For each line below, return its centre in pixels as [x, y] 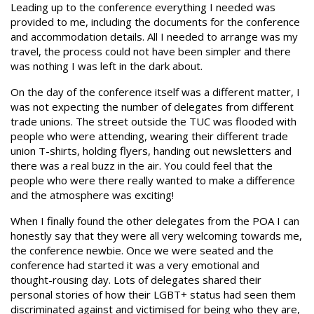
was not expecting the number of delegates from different [152, 107]
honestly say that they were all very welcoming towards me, [156, 235]
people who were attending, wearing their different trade [149, 136]
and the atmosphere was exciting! [92, 195]
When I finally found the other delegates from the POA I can [155, 221]
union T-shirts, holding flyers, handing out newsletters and [151, 151]
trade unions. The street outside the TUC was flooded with [153, 121]
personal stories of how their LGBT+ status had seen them [153, 294]
